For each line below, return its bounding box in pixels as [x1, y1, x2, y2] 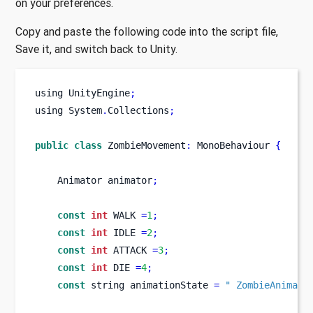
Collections [108, 105, 169, 116]
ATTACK [108, 245, 152, 256]
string [91, 279, 124, 291]
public [35, 140, 68, 151]
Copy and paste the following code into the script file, [15, 24, 278, 38]
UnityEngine [68, 87, 130, 99]
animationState [130, 279, 214, 291]
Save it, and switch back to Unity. [15, 41, 177, 56]
